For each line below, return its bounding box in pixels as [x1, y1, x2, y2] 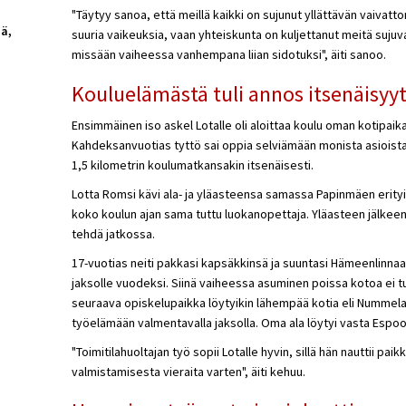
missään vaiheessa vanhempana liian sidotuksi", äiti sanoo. [71, 45, 386, 63]
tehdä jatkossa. [71, 225, 155, 242]
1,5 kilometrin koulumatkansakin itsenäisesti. [71, 156, 314, 173]
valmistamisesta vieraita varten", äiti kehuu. [71, 362, 305, 380]
